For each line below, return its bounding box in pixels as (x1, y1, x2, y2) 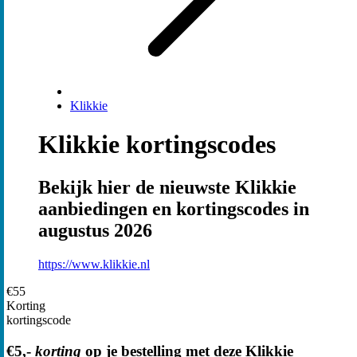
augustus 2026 (38, 219, 152, 241)
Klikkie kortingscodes (38, 130, 276, 159)
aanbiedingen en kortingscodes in (38, 198, 309, 219)
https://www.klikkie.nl (38, 257, 150, 271)
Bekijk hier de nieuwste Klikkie (38, 176, 296, 198)
